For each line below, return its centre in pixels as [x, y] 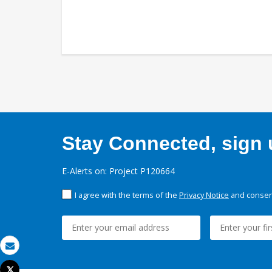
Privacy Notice [204, 195]
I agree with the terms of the [127, 195]
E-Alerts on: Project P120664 [118, 171]
